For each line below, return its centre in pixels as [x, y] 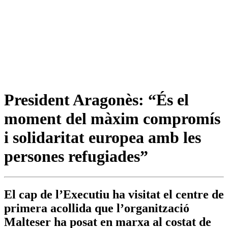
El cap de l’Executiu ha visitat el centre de [114, 195]
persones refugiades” [76, 156]
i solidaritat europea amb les [103, 137]
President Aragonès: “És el [96, 99]
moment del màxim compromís [112, 118]
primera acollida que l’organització [97, 208]
